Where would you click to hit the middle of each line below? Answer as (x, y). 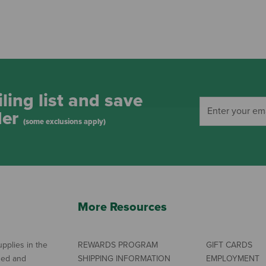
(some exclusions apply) (64, 122)
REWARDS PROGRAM (118, 245)
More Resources (122, 207)
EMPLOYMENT (233, 258)
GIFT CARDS (229, 245)
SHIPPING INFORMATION (124, 258)
